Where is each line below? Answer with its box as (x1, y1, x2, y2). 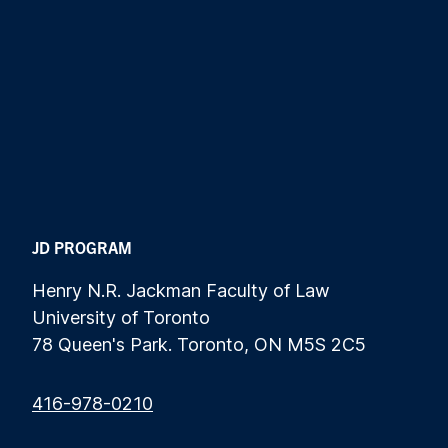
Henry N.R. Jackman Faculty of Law (32, 279, 335, 301)
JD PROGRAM (32, 236, 132, 257)
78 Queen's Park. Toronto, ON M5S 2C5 (32, 333, 371, 355)
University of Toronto (32, 306, 210, 328)
